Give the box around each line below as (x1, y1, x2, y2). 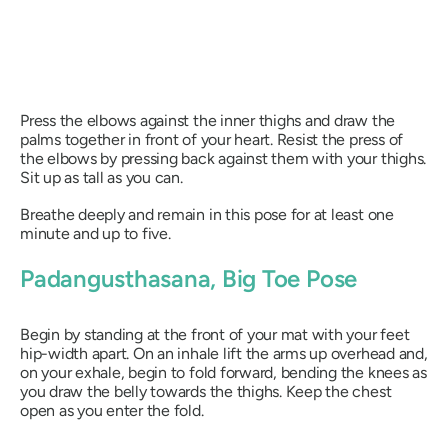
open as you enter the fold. (20, 400, 204, 420)
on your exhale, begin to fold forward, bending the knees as (20, 362, 427, 382)
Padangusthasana (20, 264, 211, 294)
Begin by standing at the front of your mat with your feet (20, 324, 410, 344)
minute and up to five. (20, 224, 171, 244)
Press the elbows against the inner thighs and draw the (20, 111, 396, 131)
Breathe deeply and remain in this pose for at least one (20, 205, 394, 225)
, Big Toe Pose (210, 264, 358, 294)
